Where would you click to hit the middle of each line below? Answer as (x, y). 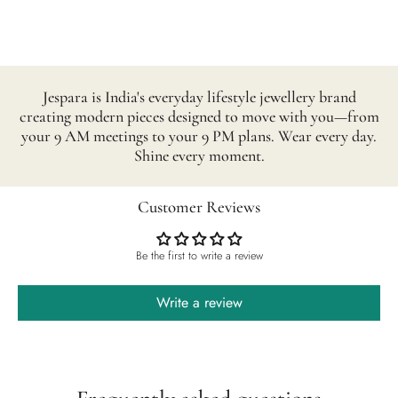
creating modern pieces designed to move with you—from (199, 117)
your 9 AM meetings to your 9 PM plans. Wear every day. (199, 136)
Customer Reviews (199, 207)
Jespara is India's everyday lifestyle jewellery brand (199, 97)
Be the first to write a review (199, 256)
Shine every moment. (199, 156)
